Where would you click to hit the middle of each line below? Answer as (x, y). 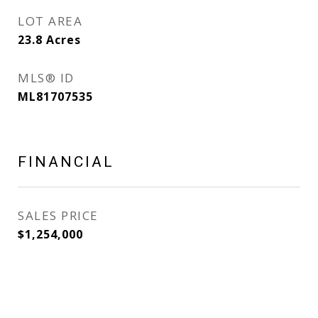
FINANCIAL (66, 162)
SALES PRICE (58, 215)
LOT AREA (50, 21)
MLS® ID (46, 78)
